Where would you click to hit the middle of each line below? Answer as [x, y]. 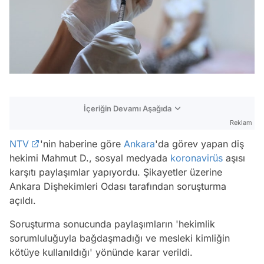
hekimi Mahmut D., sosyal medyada [90, 158]
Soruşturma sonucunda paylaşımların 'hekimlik [112, 224]
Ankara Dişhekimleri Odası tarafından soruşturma [118, 186]
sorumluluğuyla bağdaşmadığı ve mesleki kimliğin [120, 238]
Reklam [241, 122]
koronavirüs [197, 158]
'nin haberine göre [80, 143]
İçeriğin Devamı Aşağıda [128, 108]
